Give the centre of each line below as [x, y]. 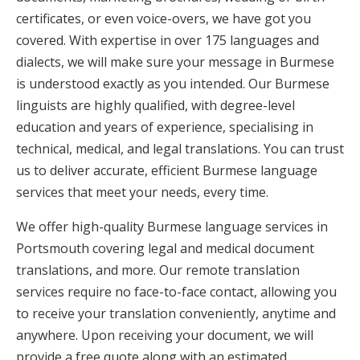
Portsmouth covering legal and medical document [165, 248]
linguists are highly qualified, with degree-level [155, 105]
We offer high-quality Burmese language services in [172, 226]
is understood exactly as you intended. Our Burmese [173, 83]
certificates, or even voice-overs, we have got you [164, 18]
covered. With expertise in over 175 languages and [168, 40]
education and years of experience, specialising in [165, 127]
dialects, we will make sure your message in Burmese [175, 61]
